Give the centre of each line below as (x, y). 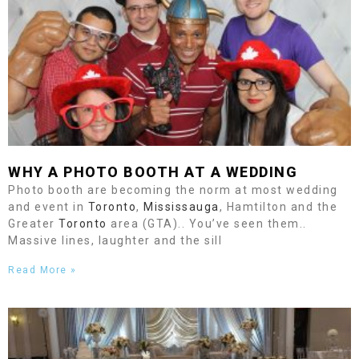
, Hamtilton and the (278, 207)
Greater (33, 224)
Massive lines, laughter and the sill (115, 240)
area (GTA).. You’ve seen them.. (207, 224)
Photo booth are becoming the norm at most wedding (173, 190)
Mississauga (182, 207)
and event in (48, 207)
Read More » (42, 270)
